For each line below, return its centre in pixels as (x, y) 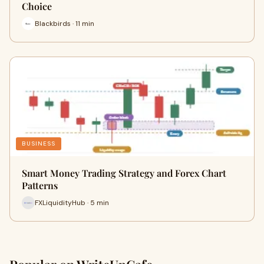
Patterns (40, 185)
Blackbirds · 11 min (65, 23)
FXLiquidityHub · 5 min (72, 202)
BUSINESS (39, 143)
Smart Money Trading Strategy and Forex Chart (124, 173)
